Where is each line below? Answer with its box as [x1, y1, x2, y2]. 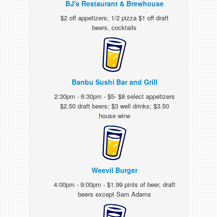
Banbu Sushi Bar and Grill [71, 77, 157, 87]
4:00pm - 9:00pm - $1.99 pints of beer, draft [53, 180, 175, 189]
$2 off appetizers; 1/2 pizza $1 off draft [60, 13, 169, 22]
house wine [98, 111, 130, 120]
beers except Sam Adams [77, 189, 151, 199]
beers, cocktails [92, 23, 137, 32]
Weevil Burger [91, 165, 138, 175]
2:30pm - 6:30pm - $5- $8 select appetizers [54, 92, 175, 101]
